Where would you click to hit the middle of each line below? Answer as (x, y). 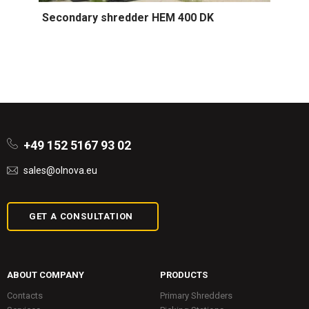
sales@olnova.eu (60, 170)
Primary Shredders (196, 295)
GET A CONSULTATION (81, 216)
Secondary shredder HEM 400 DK (128, 17)
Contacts (25, 295)
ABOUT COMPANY (46, 275)
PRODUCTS (183, 275)
